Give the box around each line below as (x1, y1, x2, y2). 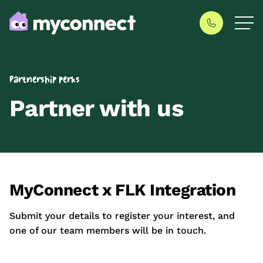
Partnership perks (9, 74, 80, 85)
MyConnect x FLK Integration (9, 180, 236, 200)
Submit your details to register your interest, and (9, 210, 235, 221)
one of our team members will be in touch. (9, 225, 206, 236)
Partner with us (9, 95, 183, 122)
